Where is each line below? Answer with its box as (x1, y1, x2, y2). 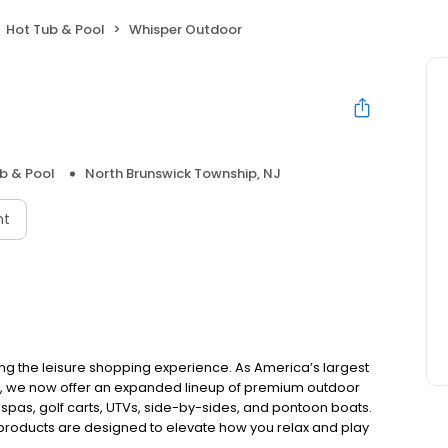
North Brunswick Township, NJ (85, 164, 281, 184)
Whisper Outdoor (129, 20, 242, 40)
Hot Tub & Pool (6, 20, 105, 40)
